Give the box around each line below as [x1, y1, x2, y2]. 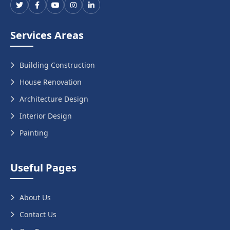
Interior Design [20, 111, 72, 121]
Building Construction [20, 60, 95, 70]
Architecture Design [20, 94, 88, 104]
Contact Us [20, 209, 56, 219]
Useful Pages [10, 161, 76, 175]
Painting [20, 128, 48, 138]
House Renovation [20, 77, 82, 87]
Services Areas [10, 28, 84, 42]
